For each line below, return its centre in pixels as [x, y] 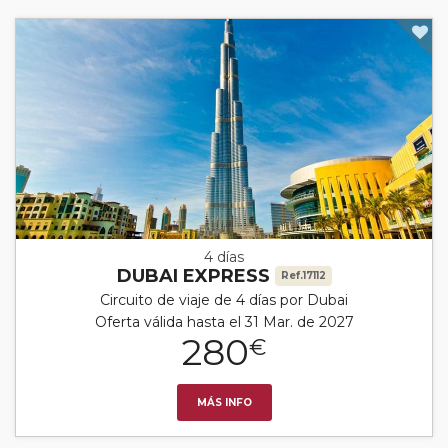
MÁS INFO [224, 402]
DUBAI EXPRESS [195, 275]
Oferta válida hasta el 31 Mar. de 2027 [224, 321]
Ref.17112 [303, 275]
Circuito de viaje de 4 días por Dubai [224, 299]
